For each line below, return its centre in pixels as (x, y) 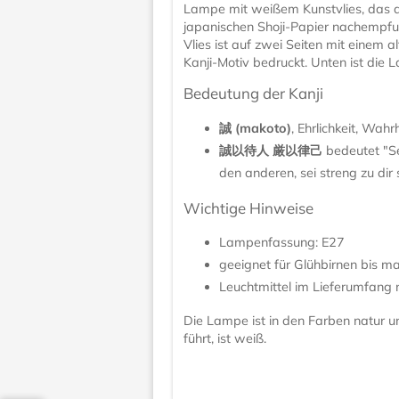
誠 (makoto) (256, 128)
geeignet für (257, 265)
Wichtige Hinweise (249, 208)
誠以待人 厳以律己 (271, 150)
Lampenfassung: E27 (282, 243)
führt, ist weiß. (225, 338)
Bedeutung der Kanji (254, 94)
